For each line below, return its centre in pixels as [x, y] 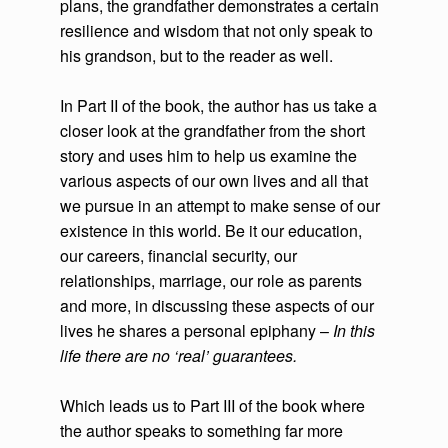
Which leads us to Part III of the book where [212, 406]
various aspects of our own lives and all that [214, 181]
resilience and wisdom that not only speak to [216, 31]
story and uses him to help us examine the [208, 156]
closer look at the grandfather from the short [212, 131]
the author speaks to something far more [201, 431]
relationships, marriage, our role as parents [211, 281]
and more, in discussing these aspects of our [217, 306]
